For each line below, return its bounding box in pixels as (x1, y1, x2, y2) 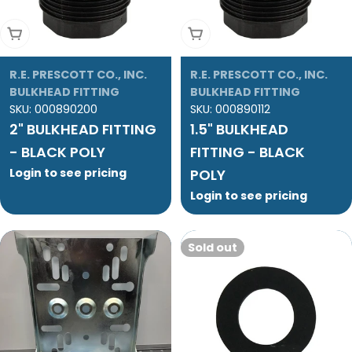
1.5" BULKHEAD (190, 119, 288, 140)
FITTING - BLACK (190, 142, 305, 163)
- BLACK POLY (9, 142, 105, 163)
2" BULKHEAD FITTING (9, 119, 156, 140)
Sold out (188, 240, 237, 256)
